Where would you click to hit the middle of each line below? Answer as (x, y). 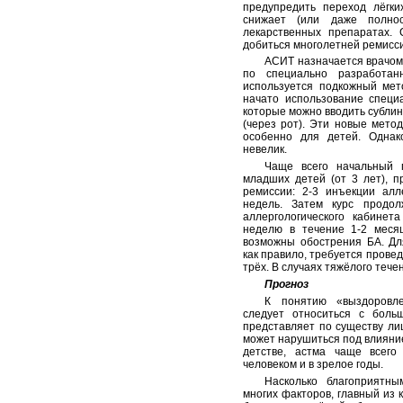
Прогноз (287, 284)
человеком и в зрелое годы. (313, 364)
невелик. (265, 150)
